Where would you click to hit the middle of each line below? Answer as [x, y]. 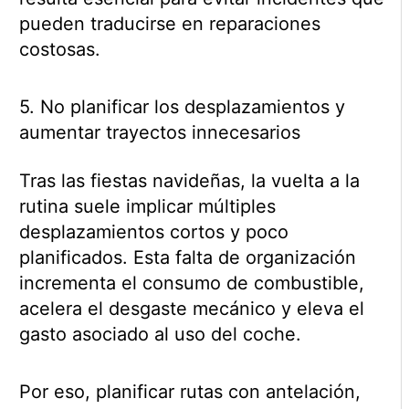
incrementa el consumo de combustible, [191, 283]
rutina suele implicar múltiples [147, 207]
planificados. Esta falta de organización [187, 258]
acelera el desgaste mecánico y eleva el [191, 309]
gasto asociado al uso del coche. [160, 335]
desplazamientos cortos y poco [153, 232]
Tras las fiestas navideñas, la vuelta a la [189, 181]
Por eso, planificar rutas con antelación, [189, 392]
